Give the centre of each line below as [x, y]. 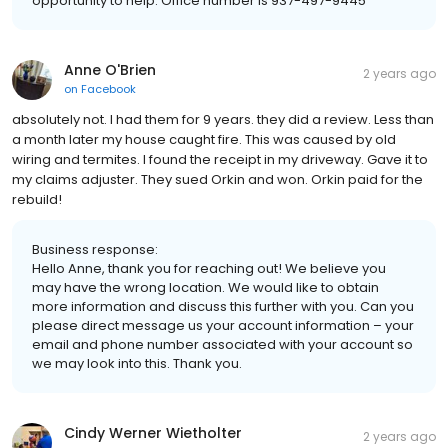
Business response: [95, 249]
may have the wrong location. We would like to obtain [205, 287]
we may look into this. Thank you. [137, 363]
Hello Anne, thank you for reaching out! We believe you [209, 268]
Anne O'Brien [110, 69]
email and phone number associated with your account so [222, 344]
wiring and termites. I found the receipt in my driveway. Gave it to [220, 159]
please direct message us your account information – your [223, 325]
